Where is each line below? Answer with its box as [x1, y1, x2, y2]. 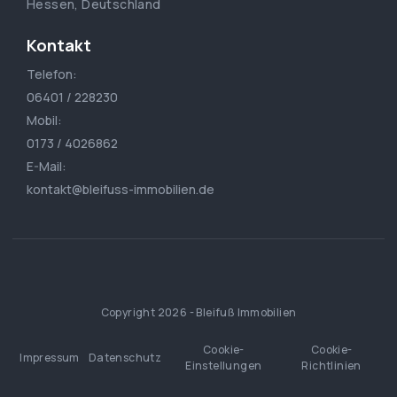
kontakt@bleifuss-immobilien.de [27, 180, 214, 198]
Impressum [19, 349, 80, 365]
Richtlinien [301, 357, 362, 373]
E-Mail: [27, 157, 66, 175]
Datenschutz [88, 349, 162, 365]
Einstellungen [185, 357, 262, 373]
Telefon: [27, 65, 77, 82]
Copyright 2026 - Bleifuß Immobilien [100, 304, 297, 320]
